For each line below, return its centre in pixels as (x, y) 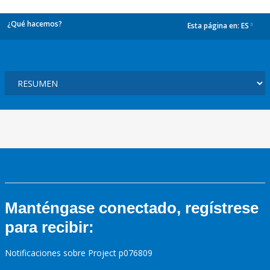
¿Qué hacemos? (35, 24)
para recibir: (49, 227)
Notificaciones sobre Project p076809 (79, 253)
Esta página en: (214, 26)
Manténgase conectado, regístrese (132, 208)
